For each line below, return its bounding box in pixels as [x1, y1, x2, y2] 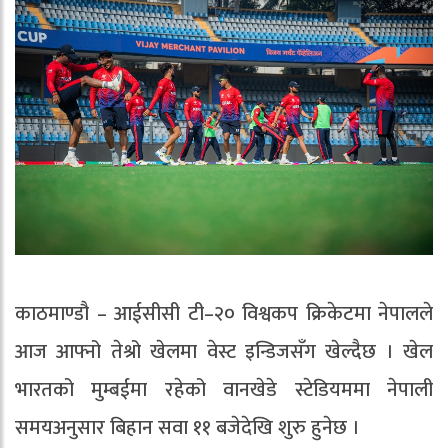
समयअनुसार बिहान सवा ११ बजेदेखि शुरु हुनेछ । [15, 411, 360, 446]
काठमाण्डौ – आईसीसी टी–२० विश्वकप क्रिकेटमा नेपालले [15, 297, 433, 332]
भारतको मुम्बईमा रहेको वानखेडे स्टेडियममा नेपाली [15, 373, 433, 408]
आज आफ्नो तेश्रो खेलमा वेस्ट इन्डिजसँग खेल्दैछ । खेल [15, 335, 433, 370]
